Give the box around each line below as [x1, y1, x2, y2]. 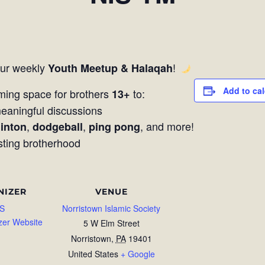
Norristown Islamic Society [62, 202, 160, 214]
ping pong [88, 119, 140, 134]
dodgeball [32, 119, 83, 134]
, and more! [140, 118, 194, 134]
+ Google [120, 248, 155, 260]
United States [67, 248, 118, 260]
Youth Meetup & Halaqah [48, 60, 173, 76]
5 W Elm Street [83, 217, 140, 229]
